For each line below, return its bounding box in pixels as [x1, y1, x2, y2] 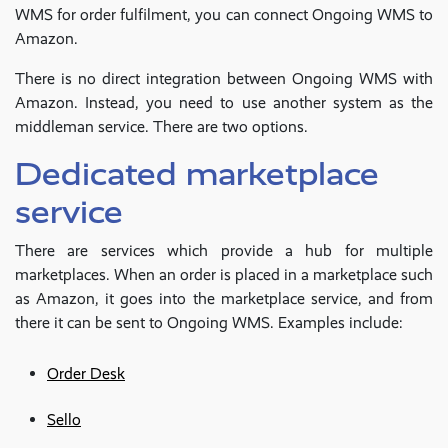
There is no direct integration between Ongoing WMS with [15, 69, 433, 89]
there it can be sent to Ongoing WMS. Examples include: [15, 313, 403, 333]
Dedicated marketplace [15, 155, 379, 194]
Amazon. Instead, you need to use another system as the [15, 93, 433, 113]
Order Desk [47, 364, 125, 384]
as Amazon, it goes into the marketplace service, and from [15, 289, 433, 309]
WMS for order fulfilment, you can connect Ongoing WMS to [15, 5, 433, 25]
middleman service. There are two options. [15, 117, 308, 137]
